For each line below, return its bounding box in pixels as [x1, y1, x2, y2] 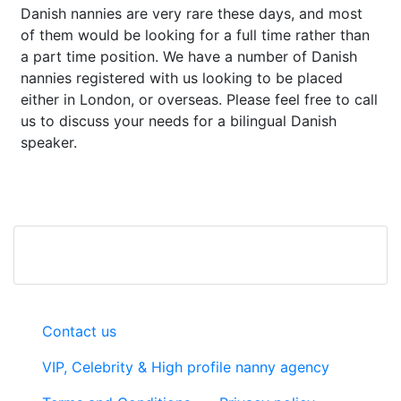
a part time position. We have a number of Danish [21, 47, 357, 65]
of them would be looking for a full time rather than [21, 26, 370, 44]
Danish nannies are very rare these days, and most [21, 4, 363, 22]
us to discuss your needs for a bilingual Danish [21, 112, 337, 130]
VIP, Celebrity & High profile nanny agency [42, 358, 329, 376]
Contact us [42, 322, 116, 340]
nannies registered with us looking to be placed [21, 69, 343, 87]
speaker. [21, 133, 77, 151]
